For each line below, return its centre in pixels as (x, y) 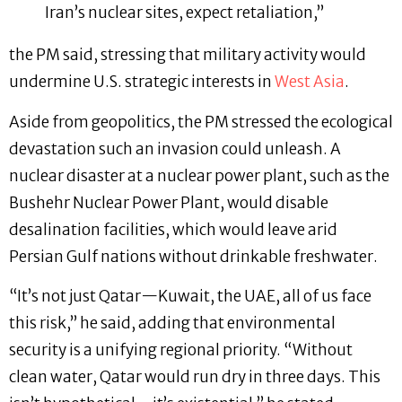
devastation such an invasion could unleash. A (175, 149)
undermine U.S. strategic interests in (142, 82)
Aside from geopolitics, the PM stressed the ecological (201, 122)
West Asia (310, 82)
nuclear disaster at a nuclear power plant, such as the (199, 175)
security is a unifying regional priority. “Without (181, 350)
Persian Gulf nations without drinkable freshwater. (193, 256)
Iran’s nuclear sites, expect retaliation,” (184, 13)
